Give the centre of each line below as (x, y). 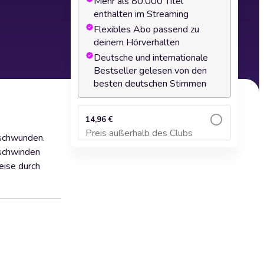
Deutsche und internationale (151, 58)
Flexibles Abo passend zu (146, 29)
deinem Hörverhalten (137, 42)
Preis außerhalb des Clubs (139, 133)
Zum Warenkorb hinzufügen (154, 139)
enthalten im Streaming (141, 14)
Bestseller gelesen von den (150, 71)
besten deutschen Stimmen (150, 84)
